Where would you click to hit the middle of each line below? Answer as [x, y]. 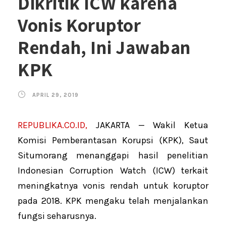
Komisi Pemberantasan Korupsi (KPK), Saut [113, 140]
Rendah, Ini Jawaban [104, 47]
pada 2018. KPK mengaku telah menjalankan [113, 201]
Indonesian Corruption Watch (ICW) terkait [113, 170]
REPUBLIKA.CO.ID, [52, 125]
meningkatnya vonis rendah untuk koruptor [113, 185]
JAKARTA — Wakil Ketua [148, 125]
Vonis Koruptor [79, 25]
